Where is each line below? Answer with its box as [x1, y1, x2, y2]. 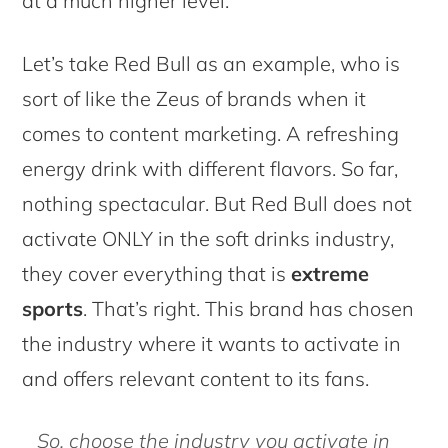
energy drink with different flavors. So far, [22, 155, 399, 181]
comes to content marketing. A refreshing [22, 120, 400, 146]
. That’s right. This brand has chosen [83, 295, 415, 321]
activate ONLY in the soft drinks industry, [22, 225, 395, 251]
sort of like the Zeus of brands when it [22, 85, 367, 111]
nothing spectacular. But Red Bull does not [22, 190, 413, 216]
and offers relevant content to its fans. [22, 365, 370, 391]
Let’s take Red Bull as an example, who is [22, 50, 401, 76]
